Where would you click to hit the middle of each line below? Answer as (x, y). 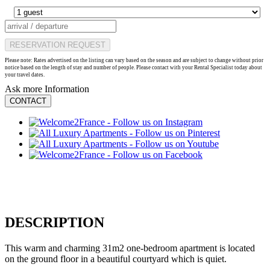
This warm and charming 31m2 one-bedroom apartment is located (130, 248)
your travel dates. (25, 74)
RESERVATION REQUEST (58, 45)
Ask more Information (47, 89)
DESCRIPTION (55, 222)
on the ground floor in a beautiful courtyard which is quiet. (116, 259)
